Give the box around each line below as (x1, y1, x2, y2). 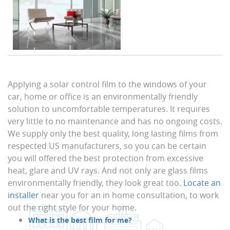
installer (8, 189, 39, 201)
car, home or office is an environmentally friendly (8, 91, 198, 102)
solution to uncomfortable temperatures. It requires (8, 103, 210, 114)
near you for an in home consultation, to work (39, 189, 219, 201)
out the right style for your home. (8, 202, 137, 213)
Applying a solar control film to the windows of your (8, 79, 207, 90)
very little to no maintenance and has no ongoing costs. (8, 116, 222, 127)
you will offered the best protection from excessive (8, 152, 203, 164)
